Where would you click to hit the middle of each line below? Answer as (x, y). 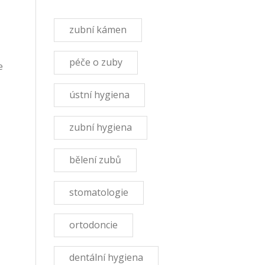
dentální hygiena (106, 257)
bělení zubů (95, 160)
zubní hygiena (101, 127)
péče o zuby (96, 62)
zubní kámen (98, 30)
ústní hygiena (99, 95)
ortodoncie (93, 225)
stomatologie (99, 192)
